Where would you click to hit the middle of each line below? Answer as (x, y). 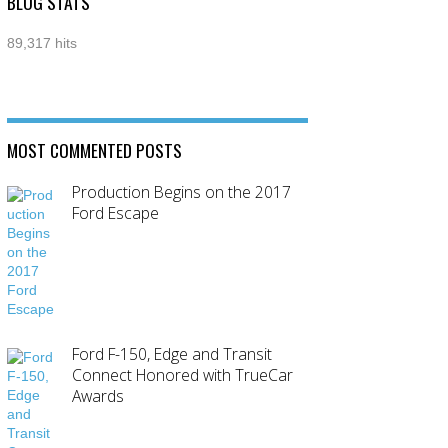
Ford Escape (116, 212)
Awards (98, 395)
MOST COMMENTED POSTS (95, 149)
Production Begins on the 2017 (182, 191)
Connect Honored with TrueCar (183, 374)
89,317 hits (42, 42)
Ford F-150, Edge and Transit (172, 353)
